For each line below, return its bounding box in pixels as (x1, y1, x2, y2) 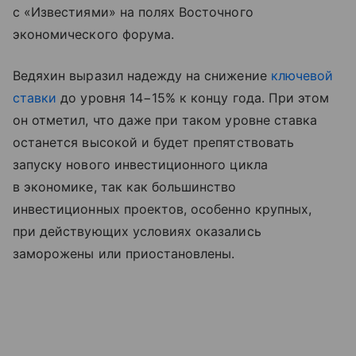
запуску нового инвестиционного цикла (13, 156, 268, 172)
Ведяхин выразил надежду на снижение (13, 67, 271, 83)
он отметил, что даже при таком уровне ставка (13, 111, 318, 128)
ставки (13, 89, 57, 106)
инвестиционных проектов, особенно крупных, (13, 200, 312, 217)
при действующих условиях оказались (13, 222, 261, 239)
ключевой (270, 67, 334, 83)
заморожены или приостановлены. (13, 245, 235, 261)
